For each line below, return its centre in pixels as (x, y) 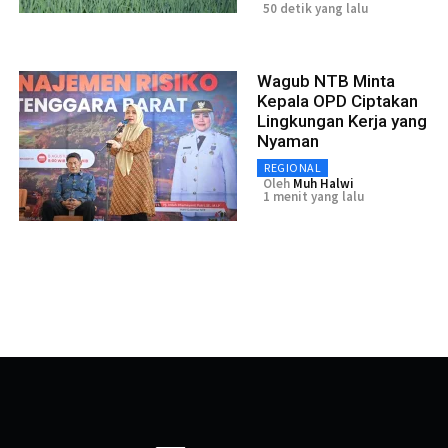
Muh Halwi (323, 184)
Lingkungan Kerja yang (342, 121)
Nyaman (288, 141)
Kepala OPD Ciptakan (337, 101)
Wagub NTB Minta (326, 81)
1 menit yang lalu (313, 197)
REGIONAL (292, 168)
